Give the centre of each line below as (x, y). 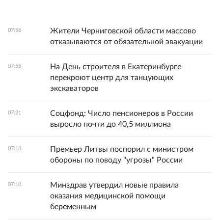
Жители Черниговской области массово (123, 31)
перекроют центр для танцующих (112, 78)
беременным (73, 207)
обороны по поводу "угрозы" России (116, 160)
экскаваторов (74, 89)
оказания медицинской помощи (108, 196)
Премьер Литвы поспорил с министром (122, 150)
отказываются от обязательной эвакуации (126, 42)
